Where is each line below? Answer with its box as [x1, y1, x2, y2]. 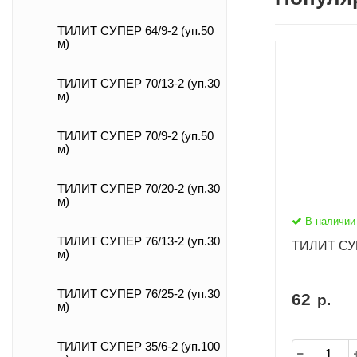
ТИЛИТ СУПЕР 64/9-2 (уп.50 [57, 25, 214, 37]
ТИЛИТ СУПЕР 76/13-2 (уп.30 [57, 235, 220, 248]
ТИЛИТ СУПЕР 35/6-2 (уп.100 [57, 340, 220, 353]
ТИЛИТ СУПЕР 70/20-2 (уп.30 [57, 182, 220, 195]
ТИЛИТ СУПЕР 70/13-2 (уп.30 [57, 77, 220, 90]
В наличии [302, 215, 355, 228]
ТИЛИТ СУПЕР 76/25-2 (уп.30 [57, 288, 220, 300]
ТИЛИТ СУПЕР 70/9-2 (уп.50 [57, 130, 214, 143]
